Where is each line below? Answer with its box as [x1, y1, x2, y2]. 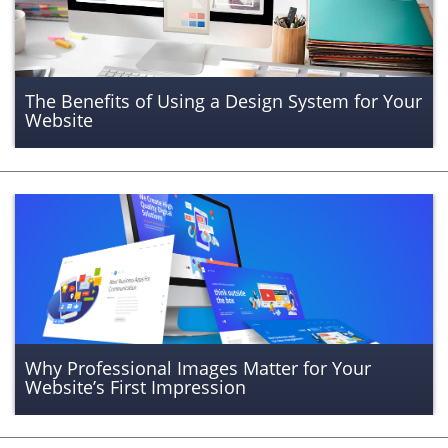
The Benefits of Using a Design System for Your [25, 89, 422, 114]
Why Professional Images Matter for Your [25, 356, 371, 381]
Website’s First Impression [25, 375, 246, 400]
